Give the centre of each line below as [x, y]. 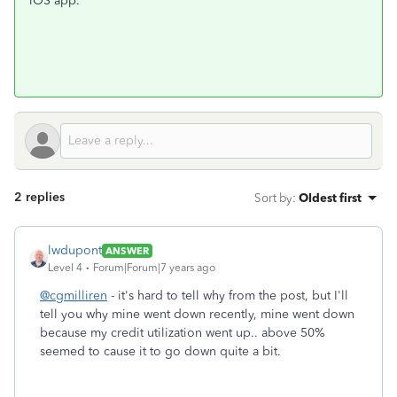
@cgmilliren [74, 296]
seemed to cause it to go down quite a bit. [162, 351]
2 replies [39, 197]
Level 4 [65, 268]
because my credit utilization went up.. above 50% [183, 333]
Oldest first [330, 198]
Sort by [273, 198]
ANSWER [127, 250]
